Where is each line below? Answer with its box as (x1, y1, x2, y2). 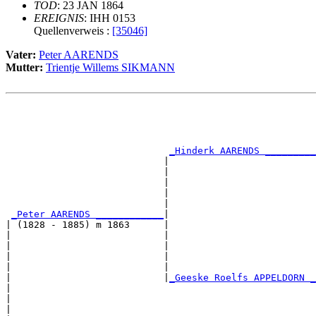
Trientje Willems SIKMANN (46, 61, 175, 74)
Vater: (6, 49, 39, 61)
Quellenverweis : (34, 25, 112, 37)
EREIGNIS (34, 12, 84, 25)
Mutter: (6, 61, 46, 74)
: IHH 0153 (84, 12, 135, 25)
